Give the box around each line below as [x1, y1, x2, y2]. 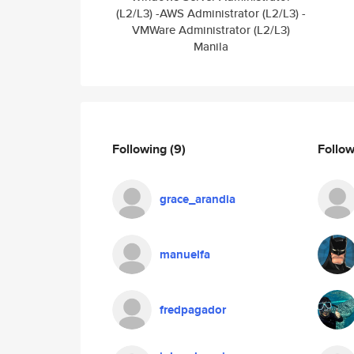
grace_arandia [160, 190, 235, 208]
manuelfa [160, 246, 210, 263]
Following [112, 139, 170, 158]
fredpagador [160, 301, 226, 318]
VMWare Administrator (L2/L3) [132, 21, 290, 38]
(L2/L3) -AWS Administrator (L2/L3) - [116, 5, 306, 21]
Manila [194, 38, 228, 55]
